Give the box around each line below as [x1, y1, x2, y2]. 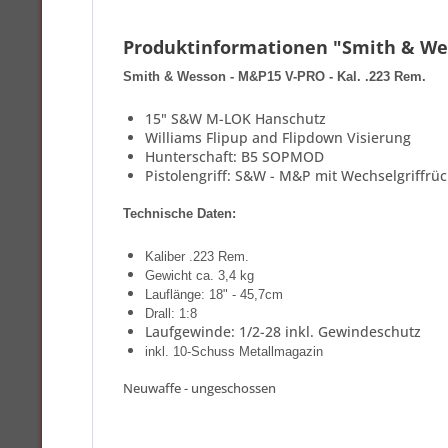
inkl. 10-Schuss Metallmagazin [145, 344, 323, 359]
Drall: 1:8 [145, 306, 197, 321]
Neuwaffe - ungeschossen [123, 379, 276, 397]
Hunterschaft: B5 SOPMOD [145, 147, 324, 166]
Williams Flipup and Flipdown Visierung [145, 128, 411, 147]
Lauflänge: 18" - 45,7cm [145, 287, 283, 302]
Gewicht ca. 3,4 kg [145, 268, 254, 283]
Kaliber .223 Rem [145, 249, 245, 264]
